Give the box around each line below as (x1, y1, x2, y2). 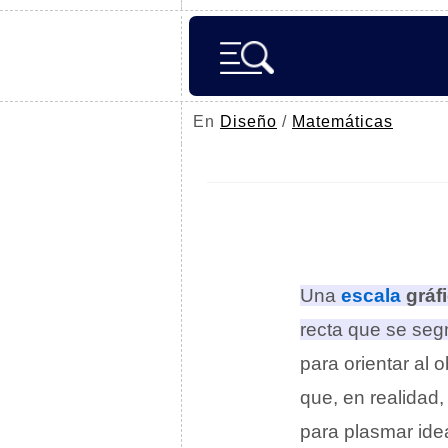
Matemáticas (292, 113, 393, 130)
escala (341, 285, 401, 306)
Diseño (220, 113, 277, 130)
